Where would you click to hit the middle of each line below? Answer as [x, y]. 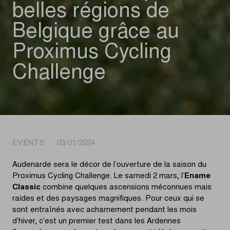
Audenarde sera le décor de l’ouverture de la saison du [109, 165]
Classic [26, 188]
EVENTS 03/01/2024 [54, 143]
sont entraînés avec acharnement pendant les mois [104, 210]
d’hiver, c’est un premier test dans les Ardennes [97, 222]
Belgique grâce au [96, 33]
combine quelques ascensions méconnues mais [126, 188]
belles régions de [91, 12]
